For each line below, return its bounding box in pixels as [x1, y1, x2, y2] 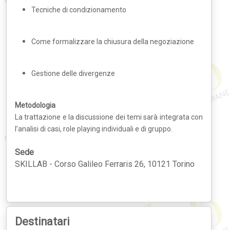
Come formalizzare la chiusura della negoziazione [31, 37, 194, 46]
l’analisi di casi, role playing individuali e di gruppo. [15, 125, 172, 133]
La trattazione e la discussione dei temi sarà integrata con [15, 113, 203, 121]
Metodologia [15, 101, 55, 109]
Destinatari [15, 215, 70, 228]
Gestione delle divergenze [31, 69, 115, 78]
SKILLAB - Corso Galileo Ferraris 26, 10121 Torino [15, 159, 195, 169]
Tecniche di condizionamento [31, 6, 126, 14]
